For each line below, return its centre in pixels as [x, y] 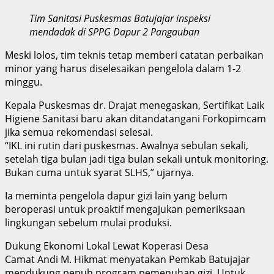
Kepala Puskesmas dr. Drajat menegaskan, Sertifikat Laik [135, 105]
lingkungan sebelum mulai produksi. [88, 222]
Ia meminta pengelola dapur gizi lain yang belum [116, 195]
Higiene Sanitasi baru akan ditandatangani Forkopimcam [135, 118]
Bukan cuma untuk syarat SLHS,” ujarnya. [99, 172]
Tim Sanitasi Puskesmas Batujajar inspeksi [120, 18]
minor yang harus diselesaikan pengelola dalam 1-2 [123, 68]
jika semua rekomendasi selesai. [79, 132]
